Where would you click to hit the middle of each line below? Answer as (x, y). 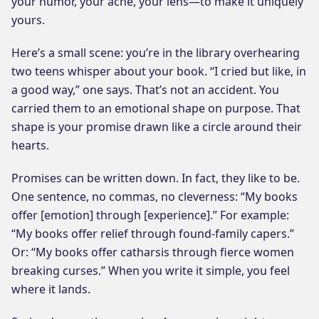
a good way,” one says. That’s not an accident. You (145, 89)
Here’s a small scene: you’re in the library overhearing (156, 52)
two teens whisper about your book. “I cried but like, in (159, 71)
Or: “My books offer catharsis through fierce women (153, 252)
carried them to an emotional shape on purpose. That (156, 108)
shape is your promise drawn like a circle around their (157, 126)
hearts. (30, 145)
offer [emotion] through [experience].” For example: (150, 215)
